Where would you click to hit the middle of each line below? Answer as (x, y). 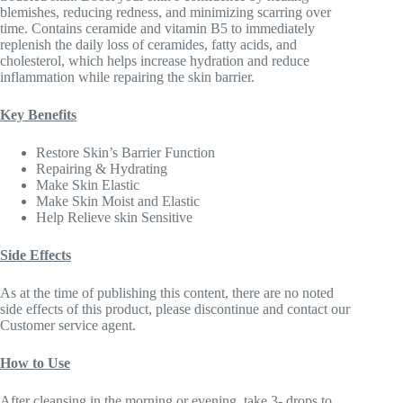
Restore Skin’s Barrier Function (125, 153)
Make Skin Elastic (88, 185)
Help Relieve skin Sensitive (114, 218)
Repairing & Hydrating (102, 169)
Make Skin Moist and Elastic (118, 201)
